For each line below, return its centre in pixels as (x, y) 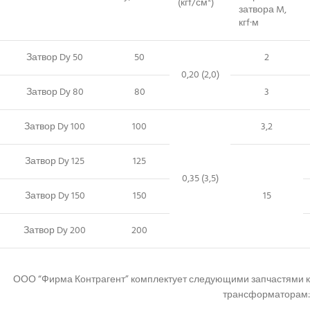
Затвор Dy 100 (55, 127)
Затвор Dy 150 (55, 197)
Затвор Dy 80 (55, 93)
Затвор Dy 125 (55, 162)
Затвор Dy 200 (55, 231)
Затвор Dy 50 (55, 58)
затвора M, (263, 10)
